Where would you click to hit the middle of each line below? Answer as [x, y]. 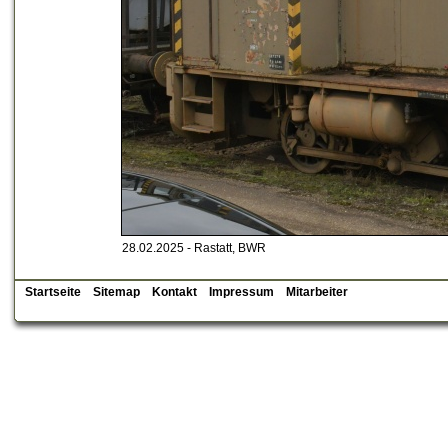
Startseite [53, 292]
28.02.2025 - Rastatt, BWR [194, 248]
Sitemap [116, 292]
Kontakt [174, 292]
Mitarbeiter [317, 292]
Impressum [241, 292]
